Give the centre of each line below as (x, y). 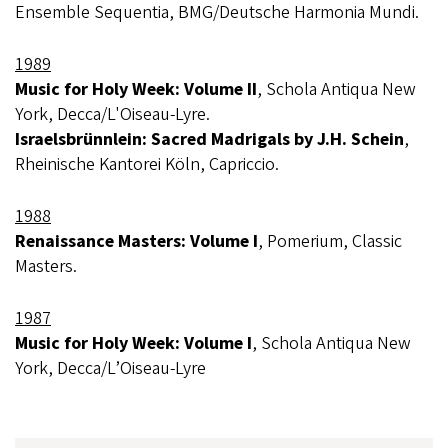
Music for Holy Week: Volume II (136, 89)
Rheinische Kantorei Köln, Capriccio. (147, 164)
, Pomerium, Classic (330, 241)
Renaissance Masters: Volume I (136, 241)
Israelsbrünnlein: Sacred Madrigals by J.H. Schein (209, 139)
